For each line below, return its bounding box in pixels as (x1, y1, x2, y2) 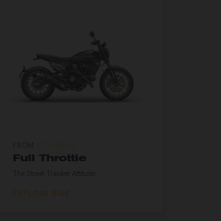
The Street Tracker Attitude (13, 170, 95, 178)
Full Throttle (13, 151, 86, 164)
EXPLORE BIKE (13, 189, 70, 198)
